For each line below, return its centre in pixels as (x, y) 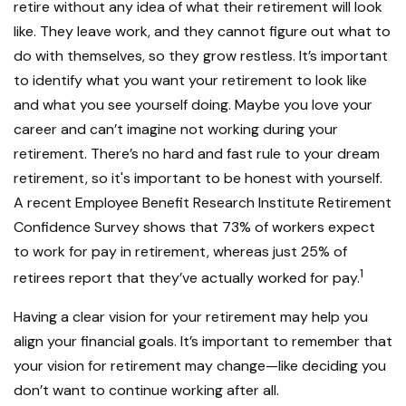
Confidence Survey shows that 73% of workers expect (194, 227)
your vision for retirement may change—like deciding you (200, 366)
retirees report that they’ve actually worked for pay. (187, 278)
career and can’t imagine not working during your (176, 129)
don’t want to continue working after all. (146, 391)
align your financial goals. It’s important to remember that (203, 342)
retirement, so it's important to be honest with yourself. (198, 178)
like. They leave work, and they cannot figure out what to (202, 31)
